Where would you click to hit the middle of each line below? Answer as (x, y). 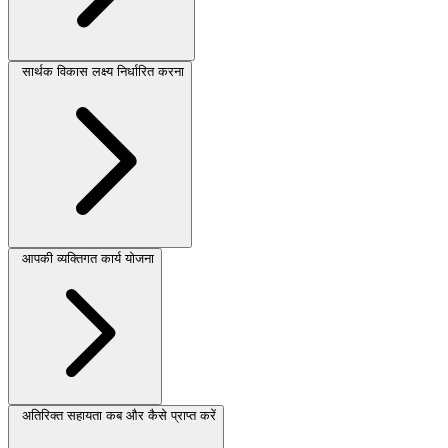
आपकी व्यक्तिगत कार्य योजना (88, 259)
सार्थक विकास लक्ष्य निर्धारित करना (103, 72)
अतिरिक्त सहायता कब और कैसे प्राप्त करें (119, 416)
